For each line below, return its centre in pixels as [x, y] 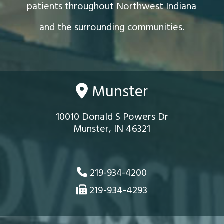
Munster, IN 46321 [112, 130]
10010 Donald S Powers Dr [112, 118]
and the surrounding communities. [112, 28]
